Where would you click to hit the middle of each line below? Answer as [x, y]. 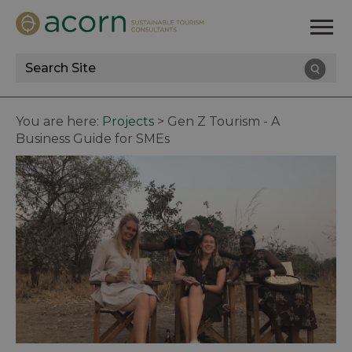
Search [48, 79]
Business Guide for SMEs [93, 139]
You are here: [59, 122]
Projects [128, 122]
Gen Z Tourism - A [224, 122]
